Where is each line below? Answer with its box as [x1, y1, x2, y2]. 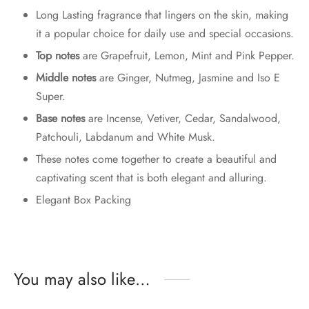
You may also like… [14, 266, 150, 291]
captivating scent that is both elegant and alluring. [35, 169, 267, 186]
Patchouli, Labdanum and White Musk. [35, 128, 215, 145]
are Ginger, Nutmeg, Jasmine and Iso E [95, 69, 280, 86]
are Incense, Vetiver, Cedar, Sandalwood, [84, 110, 281, 126]
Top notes [35, 47, 79, 63]
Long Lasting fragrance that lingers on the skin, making [35, 6, 288, 23]
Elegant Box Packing [35, 191, 131, 208]
